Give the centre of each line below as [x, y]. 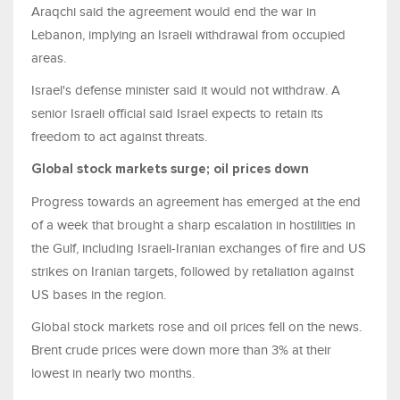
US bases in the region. [99, 295]
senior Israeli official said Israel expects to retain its [177, 114]
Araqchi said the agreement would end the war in [174, 12]
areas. [49, 58]
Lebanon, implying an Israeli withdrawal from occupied [188, 35]
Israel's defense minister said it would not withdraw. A [186, 91]
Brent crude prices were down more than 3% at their [181, 350]
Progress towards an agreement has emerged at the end [196, 202]
